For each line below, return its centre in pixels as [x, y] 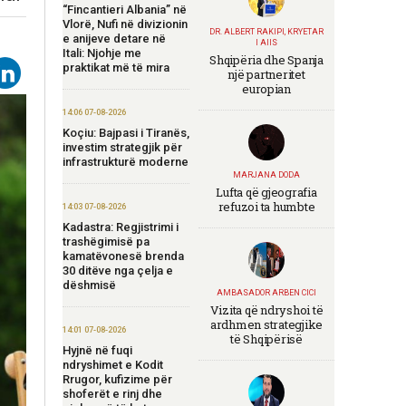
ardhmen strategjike [266, 324]
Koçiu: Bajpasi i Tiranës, [126, 132]
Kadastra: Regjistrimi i [121, 227]
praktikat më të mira [116, 67]
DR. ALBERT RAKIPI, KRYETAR [266, 32]
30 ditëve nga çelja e [118, 270]
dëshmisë [89, 285]
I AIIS [266, 43]
